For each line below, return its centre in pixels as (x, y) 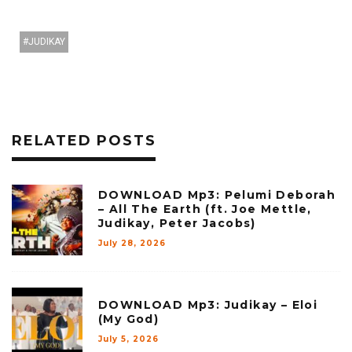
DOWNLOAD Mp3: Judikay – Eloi (208, 305)
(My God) (129, 319)
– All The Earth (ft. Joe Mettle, (205, 209)
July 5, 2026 (128, 339)
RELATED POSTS (84, 141)
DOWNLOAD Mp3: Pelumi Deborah (217, 195)
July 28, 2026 (132, 244)
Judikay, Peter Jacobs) (177, 224)
